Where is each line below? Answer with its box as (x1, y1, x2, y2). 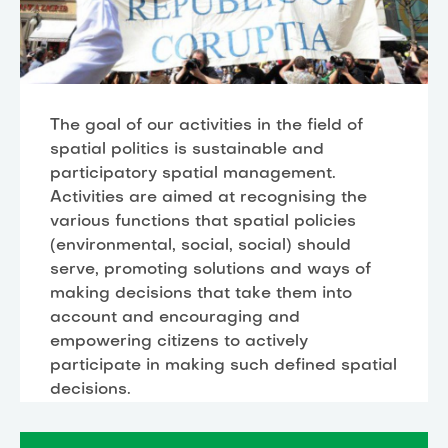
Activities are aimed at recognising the (50, 189, 367, 206)
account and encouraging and (50, 309, 300, 326)
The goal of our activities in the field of (50, 117, 363, 134)
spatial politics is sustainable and (50, 141, 324, 158)
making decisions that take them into (50, 285, 352, 302)
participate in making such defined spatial (50, 357, 397, 374)
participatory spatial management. (50, 165, 336, 182)
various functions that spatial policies (50, 213, 356, 230)
